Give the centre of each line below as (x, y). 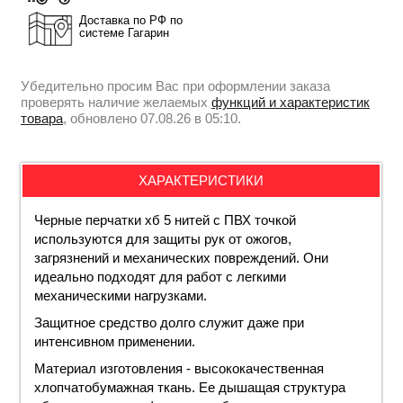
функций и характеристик (291, 103)
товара (42, 119)
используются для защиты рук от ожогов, (163, 238)
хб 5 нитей (177, 219)
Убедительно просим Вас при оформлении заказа (175, 86)
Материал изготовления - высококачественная (179, 368)
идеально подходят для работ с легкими (160, 276)
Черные (58, 219)
